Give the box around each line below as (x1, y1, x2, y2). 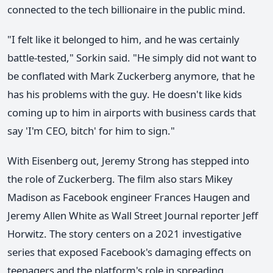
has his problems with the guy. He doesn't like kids (7, 87, 242, 101)
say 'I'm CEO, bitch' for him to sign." (7, 123, 175, 138)
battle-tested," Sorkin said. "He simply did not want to (7, 50, 257, 65)
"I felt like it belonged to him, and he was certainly (7, 32, 239, 46)
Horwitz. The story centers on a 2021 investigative (7, 226, 241, 241)
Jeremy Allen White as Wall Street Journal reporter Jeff (7, 208, 258, 222)
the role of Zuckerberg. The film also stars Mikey (7, 171, 233, 186)
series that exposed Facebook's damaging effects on (7, 244, 251, 259)
